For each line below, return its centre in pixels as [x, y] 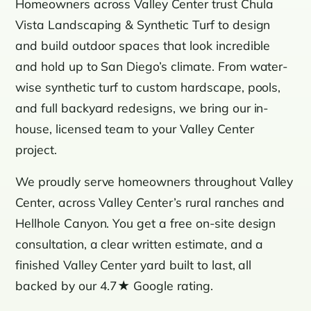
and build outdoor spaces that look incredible [143, 45]
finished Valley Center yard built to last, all [134, 265]
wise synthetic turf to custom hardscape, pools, [148, 87]
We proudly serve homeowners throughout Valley [154, 182]
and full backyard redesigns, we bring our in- [142, 108]
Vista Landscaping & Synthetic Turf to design [143, 25]
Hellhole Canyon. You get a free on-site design [146, 223]
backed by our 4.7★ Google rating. [114, 286]
